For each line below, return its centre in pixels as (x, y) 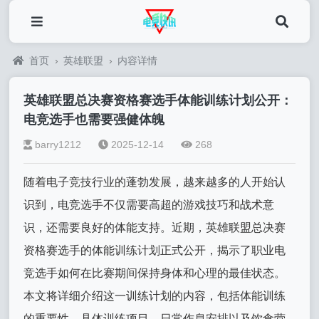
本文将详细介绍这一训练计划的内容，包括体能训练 (155, 296)
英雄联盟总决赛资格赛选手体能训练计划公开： (158, 100)
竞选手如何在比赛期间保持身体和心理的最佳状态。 (155, 273)
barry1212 (58, 145)
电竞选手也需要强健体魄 (94, 120)
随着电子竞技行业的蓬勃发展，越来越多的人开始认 (155, 182)
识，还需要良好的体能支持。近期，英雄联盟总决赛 (155, 228)
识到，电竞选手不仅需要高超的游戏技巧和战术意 (149, 205)
